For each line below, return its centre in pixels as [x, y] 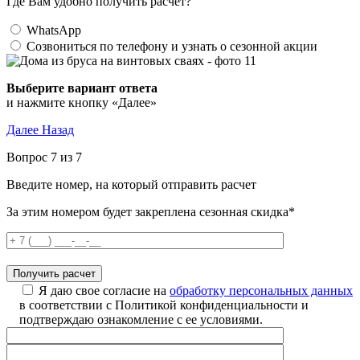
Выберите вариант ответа [82, 88]
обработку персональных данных [261, 290]
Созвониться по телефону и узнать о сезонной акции [172, 46]
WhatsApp [54, 30]
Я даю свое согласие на [104, 290]
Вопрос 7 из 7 [44, 157]
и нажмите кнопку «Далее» [82, 102]
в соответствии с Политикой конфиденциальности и [164, 305]
